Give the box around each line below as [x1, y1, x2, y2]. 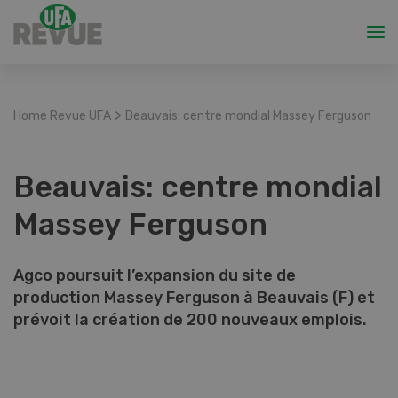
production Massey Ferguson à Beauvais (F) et [13, 288, 375, 307]
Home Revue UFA [13, 108, 111, 123]
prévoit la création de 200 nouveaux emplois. [13, 310, 370, 330]
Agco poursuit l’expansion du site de [13, 266, 296, 285]
